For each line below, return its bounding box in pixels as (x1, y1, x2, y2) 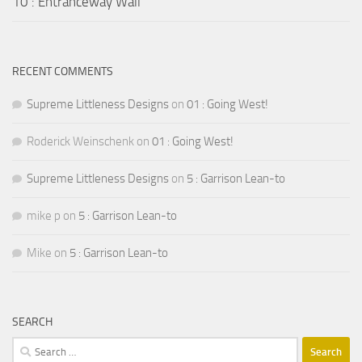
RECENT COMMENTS (12, 64, 113, 78)
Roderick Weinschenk (27, 133, 134, 149)
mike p (27, 208, 61, 223)
